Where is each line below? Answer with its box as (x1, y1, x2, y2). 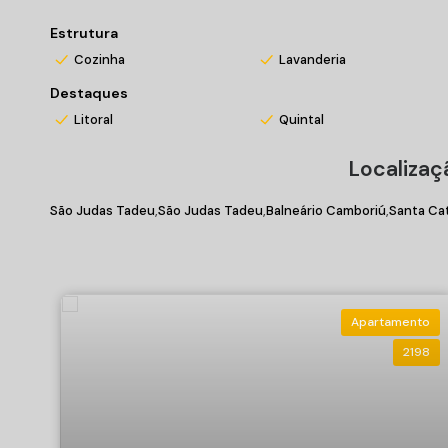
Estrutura (50, 24, 118, 42)
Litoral (74, 111, 113, 128)
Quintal (278, 111, 324, 128)
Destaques (50, 84, 128, 102)
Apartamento (350, 314, 430, 330)
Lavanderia (278, 51, 346, 68)
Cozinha (74, 51, 125, 68)
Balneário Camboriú (266, 202, 386, 220)
